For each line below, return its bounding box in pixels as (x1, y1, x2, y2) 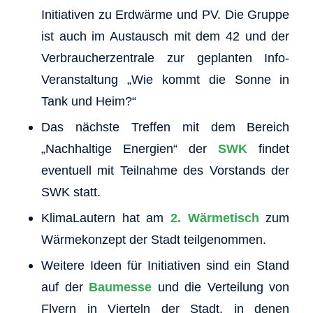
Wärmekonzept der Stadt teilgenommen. (41, 232, 266, 247)
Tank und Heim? (41, 94, 132, 109)
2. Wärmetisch (170, 210, 259, 226)
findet (247, 141, 290, 156)
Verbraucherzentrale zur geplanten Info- (41, 50, 290, 66)
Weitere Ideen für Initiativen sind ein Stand (41, 258, 290, 273)
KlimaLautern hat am (41, 210, 171, 226)
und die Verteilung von (152, 279, 290, 295)
